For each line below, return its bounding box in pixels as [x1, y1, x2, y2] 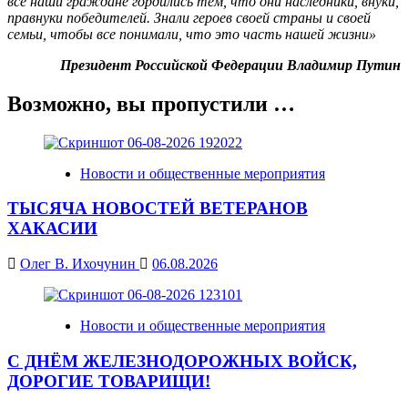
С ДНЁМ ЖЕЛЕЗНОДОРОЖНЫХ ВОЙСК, [7, 351, 357, 371]
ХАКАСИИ [7, 219, 97, 239]
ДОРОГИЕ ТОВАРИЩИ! [7, 371, 210, 391]
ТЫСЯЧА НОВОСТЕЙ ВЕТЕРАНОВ [7, 199, 308, 219]
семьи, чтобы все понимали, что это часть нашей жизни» [7, 25, 376, 42]
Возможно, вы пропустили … [7, 91, 295, 116]
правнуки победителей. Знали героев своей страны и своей [7, 9, 371, 25]
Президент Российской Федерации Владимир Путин [60, 56, 401, 73]
